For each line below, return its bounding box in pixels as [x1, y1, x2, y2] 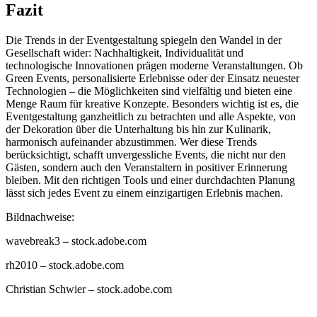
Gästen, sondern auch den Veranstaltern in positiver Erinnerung [6, 161, 287, 174]
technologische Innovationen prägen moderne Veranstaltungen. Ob [6, 59, 303, 72]
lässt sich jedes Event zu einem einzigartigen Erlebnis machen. [6, 187, 283, 200]
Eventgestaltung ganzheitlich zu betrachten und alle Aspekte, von [6, 110, 296, 123]
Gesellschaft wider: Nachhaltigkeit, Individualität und [6, 47, 243, 59]
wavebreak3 [6, 235, 60, 248]
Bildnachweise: [6, 211, 74, 224]
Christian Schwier [6, 283, 86, 296]
